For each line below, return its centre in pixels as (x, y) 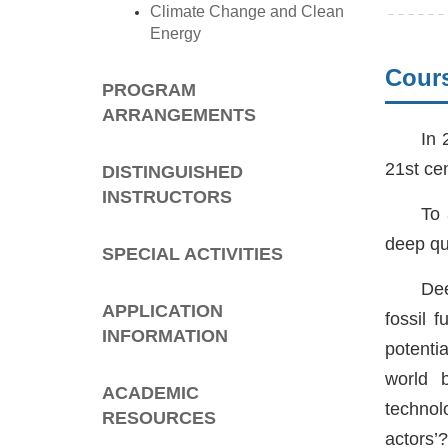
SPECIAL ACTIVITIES (193, 254)
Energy (176, 34)
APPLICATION (163, 311)
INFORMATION (165, 336)
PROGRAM (149, 90)
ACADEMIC (151, 393)
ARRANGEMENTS (179, 115)
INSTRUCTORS (167, 197)
